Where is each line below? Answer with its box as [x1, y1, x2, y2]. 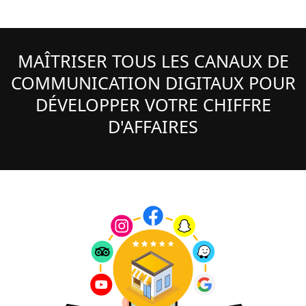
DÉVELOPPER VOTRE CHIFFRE [35, 92, 271, 116]
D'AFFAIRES [108, 114, 198, 138]
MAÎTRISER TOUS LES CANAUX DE [17, 48, 289, 72]
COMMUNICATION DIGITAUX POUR [10, 70, 296, 94]
